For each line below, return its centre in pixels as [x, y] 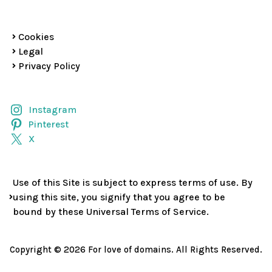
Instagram [52, 110]
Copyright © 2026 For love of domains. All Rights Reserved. [136, 250]
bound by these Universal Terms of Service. [111, 212]
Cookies [36, 37]
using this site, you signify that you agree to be [119, 197]
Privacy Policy [49, 66]
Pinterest [48, 124]
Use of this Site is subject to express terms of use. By [133, 182]
